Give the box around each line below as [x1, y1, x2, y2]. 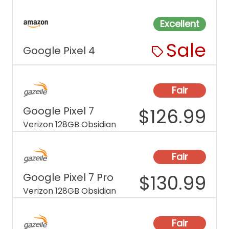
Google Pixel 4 [23, 43, 95, 58]
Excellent [160, 17, 199, 30]
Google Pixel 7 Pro [23, 170, 113, 185]
